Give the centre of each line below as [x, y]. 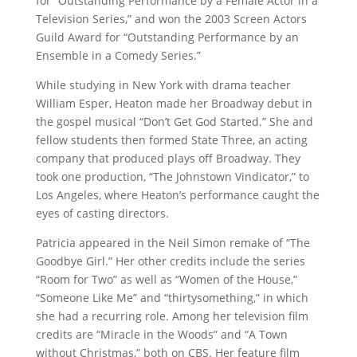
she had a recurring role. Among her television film [172, 316]
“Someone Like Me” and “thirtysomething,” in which [172, 297]
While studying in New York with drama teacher [163, 84]
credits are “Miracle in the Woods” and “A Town [161, 334]
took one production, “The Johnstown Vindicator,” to [172, 176]
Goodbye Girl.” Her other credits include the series [170, 261]
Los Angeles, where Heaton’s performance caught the [177, 194]
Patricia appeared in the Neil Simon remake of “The [173, 242]
